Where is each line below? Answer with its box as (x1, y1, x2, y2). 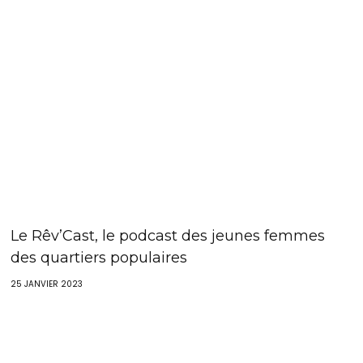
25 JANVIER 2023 (11, 277, 83, 290)
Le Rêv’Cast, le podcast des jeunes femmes (11, 226, 326, 245)
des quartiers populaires (11, 248, 188, 267)
